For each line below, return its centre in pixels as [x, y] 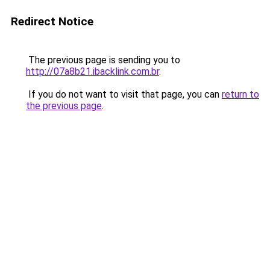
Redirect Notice [52, 21]
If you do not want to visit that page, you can [124, 94]
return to [240, 94]
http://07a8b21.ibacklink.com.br [93, 71]
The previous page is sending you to [103, 60]
